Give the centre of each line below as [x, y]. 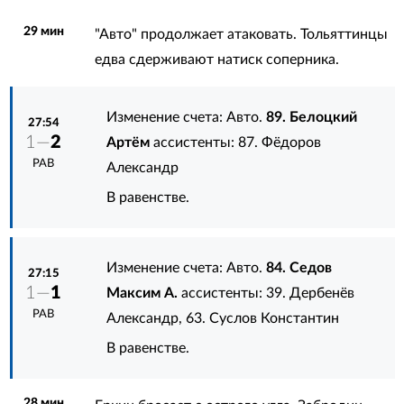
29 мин [44, 31]
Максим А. [142, 293]
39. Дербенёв [311, 293]
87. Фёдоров [280, 142]
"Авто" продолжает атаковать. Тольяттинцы [241, 34]
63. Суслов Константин [263, 318]
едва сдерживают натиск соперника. [216, 59]
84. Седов [299, 267]
